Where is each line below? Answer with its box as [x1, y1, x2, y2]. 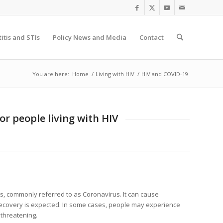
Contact [139, 33, 164, 42]
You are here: [32, 70, 69, 78]
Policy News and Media [52, 33, 126, 42]
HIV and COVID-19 [141, 70, 188, 78]
